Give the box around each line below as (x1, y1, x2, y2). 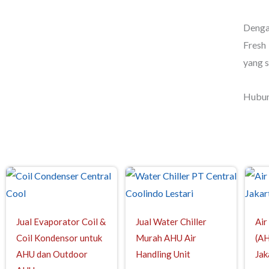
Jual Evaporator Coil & (16, 216, 106, 227)
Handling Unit (136, 249, 190, 259)
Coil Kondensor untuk (16, 232, 102, 243)
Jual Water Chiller (136, 216, 207, 227)
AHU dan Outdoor (16, 249, 88, 259)
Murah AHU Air (136, 232, 196, 243)
